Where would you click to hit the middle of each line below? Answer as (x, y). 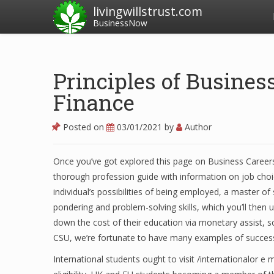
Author (197, 127)
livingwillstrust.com (148, 11)
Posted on (83, 127)
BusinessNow (120, 23)
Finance (94, 102)
